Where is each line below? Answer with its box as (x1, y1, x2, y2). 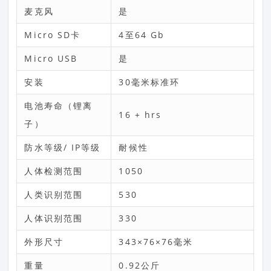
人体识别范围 (24, 212, 83, 224)
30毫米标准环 (119, 76, 180, 88)
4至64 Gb (119, 28, 165, 41)
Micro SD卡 (24, 28, 81, 41)
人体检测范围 (24, 165, 83, 177)
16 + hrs (119, 108, 162, 120)
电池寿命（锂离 (24, 99, 93, 111)
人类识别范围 (24, 188, 83, 200)
